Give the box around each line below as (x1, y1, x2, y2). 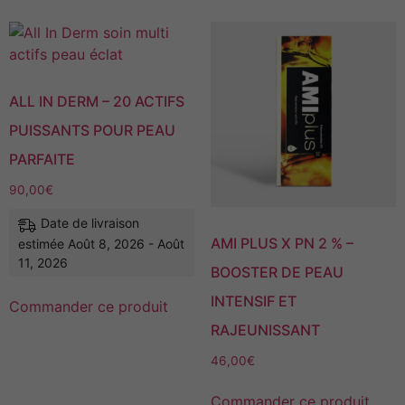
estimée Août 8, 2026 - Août (18, 235, 184, 251)
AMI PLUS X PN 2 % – (210, 233, 353, 252)
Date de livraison (41, 215, 139, 231)
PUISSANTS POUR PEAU (9, 120, 175, 139)
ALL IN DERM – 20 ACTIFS (9, 91, 184, 110)
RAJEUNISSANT (210, 320, 320, 339)
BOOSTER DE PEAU (210, 262, 344, 281)
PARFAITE (9, 149, 75, 168)
